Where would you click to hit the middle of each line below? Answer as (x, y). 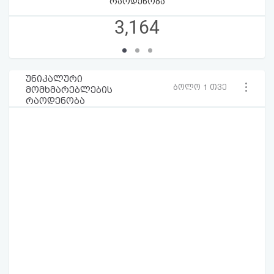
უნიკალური (54, 79)
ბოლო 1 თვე (200, 87)
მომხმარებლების (69, 90)
